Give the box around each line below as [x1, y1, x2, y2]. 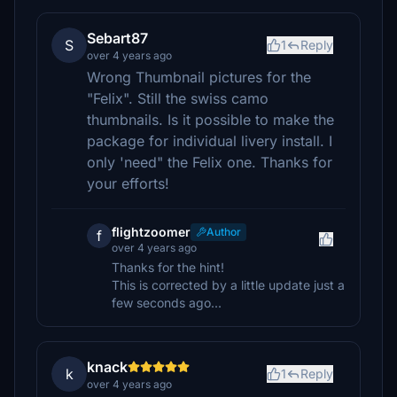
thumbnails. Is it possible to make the [87, 111, 334, 128]
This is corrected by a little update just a [112, 277, 345, 292]
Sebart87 [87, 29, 148, 47]
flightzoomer [112, 224, 191, 239]
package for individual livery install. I [87, 132, 332, 150]
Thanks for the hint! [112, 260, 224, 275]
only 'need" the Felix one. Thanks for [87, 153, 332, 171]
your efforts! [87, 175, 169, 192]
